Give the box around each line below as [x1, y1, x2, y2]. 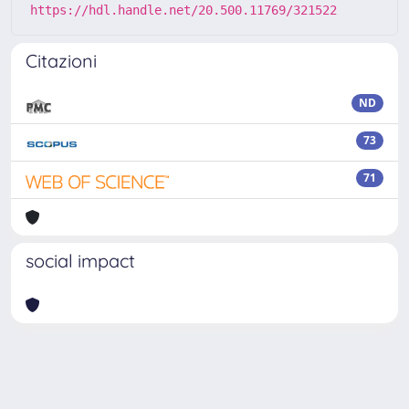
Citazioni [26, 49, 97, 72]
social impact [26, 249, 135, 272]
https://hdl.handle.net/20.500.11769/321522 [30, 3, 337, 17]
